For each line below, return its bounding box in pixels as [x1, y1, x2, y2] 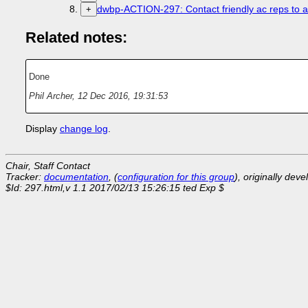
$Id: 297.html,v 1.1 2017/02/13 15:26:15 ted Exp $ [5, 182, 224, 194]
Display [25, 123, 60, 135]
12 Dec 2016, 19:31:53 [77, 91, 168, 102]
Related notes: [25, 29, 127, 47]
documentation [44, 171, 109, 183]
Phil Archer [28, 91, 72, 102]
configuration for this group [118, 171, 234, 183]
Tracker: [5, 171, 44, 183]
